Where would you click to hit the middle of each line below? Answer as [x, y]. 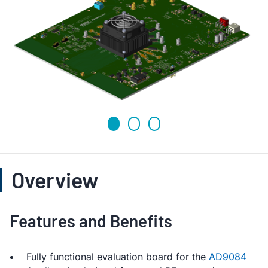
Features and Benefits [91, 220]
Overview [55, 179]
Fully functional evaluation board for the [118, 256]
